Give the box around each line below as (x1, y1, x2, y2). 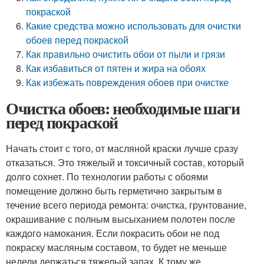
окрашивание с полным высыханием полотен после (6, 212, 235, 226)
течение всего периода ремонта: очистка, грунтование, (6, 198, 246, 212)
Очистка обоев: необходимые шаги (6, 96, 240, 120)
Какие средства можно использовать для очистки (26, 19, 242, 32)
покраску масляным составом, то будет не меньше (6, 240, 227, 254)
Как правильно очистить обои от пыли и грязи (26, 47, 226, 61)
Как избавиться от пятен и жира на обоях (26, 61, 206, 75)
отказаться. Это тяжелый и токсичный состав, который (6, 156, 244, 169)
